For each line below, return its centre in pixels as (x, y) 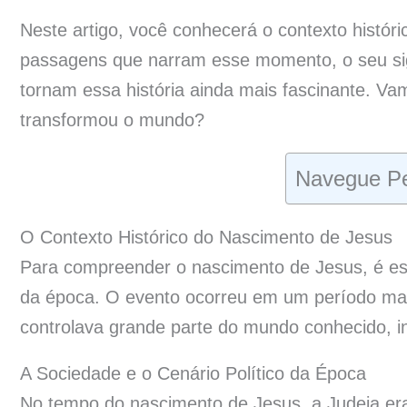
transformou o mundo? (112, 120)
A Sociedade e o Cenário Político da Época (193, 373)
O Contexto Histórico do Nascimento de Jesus (206, 237)
